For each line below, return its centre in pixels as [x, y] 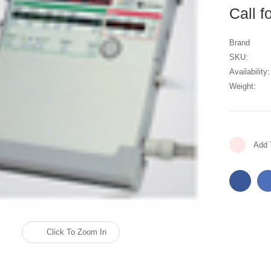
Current [242, 134]
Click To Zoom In [77, 232]
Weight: [243, 86]
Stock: [241, 145]
